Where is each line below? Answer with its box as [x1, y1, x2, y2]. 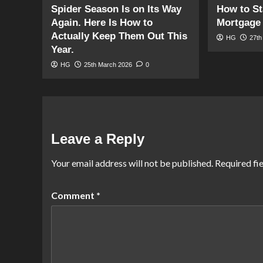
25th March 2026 [84, 61, 132, 68]
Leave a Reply [51, 131, 144, 147]
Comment [51, 190, 96, 201]
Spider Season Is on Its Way [51, 4, 181, 15]
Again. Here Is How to [51, 17, 153, 28]
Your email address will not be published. [51, 157, 213, 168]
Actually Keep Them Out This [51, 31, 187, 42]
